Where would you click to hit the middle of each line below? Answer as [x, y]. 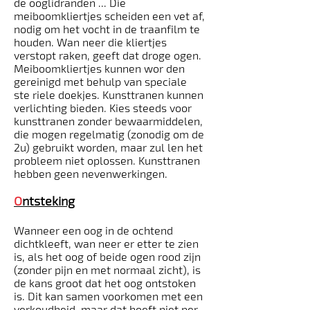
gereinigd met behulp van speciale [100, 81]
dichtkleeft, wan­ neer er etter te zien [106, 243]
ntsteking [48, 201]
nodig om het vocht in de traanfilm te [107, 29]
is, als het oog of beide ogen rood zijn [107, 256]
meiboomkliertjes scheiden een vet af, [109, 16]
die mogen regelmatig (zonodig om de [109, 134]
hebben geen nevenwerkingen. [91, 173]
